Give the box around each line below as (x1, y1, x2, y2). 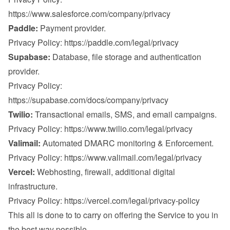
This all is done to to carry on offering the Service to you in (8, 209, 218, 221)
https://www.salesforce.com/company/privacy (8, 8, 170, 20)
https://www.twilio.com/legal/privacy (64, 123, 193, 135)
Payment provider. (38, 22, 106, 34)
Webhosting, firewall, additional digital (35, 166, 175, 178)
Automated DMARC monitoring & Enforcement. (41, 137, 214, 149)
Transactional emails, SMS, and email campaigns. (33, 108, 217, 120)
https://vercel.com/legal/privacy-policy (64, 195, 200, 206)
